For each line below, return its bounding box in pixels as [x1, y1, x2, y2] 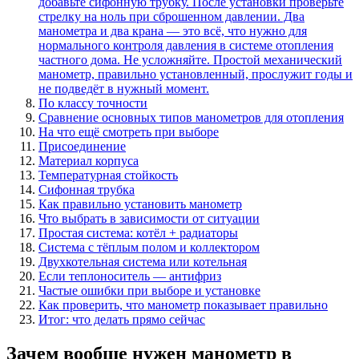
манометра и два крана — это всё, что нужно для [38, 23, 307, 38]
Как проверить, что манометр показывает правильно [38, 297, 328, 312]
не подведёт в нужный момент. [38, 81, 209, 95]
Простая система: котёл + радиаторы [38, 225, 238, 240]
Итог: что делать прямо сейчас [38, 312, 205, 326]
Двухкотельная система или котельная [38, 254, 247, 268]
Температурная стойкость [38, 167, 178, 182]
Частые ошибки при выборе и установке [38, 283, 260, 297]
